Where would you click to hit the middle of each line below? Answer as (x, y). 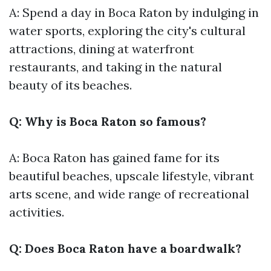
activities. (37, 212)
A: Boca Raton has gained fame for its (114, 158)
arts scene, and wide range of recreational (129, 194)
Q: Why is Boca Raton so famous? (108, 121)
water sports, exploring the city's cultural (127, 31)
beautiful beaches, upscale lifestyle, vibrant (132, 176)
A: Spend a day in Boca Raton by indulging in (134, 12)
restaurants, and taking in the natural (116, 67)
